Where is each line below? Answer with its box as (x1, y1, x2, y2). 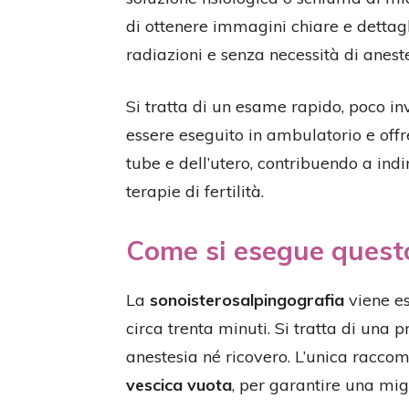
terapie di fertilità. (126, 181, 264, 202)
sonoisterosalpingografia (150, 289, 344, 310)
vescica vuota (126, 374, 232, 395)
